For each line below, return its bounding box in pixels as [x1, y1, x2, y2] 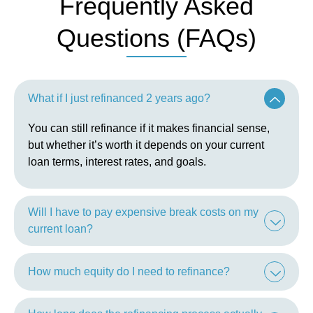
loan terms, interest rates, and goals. [28, 155, 206, 168]
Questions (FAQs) [57, 24, 256, 53]
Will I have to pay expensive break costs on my [28, 206, 259, 219]
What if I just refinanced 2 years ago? [28, 92, 210, 104]
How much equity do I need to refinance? [28, 265, 230, 278]
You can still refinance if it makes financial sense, [28, 122, 270, 134]
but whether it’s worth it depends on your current [28, 138, 264, 151]
